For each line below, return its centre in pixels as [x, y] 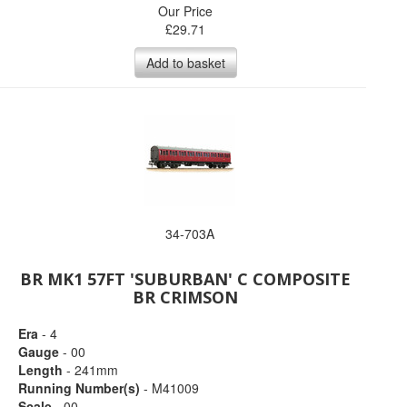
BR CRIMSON [186, 297]
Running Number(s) [79, 388]
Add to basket [185, 63]
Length [40, 370]
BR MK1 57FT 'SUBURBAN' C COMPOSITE [186, 279]
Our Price [186, 11]
